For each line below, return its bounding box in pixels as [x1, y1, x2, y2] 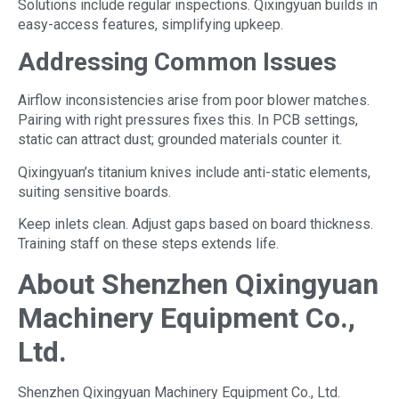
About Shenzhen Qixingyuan [18, 266, 379, 301]
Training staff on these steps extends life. [18, 235, 279, 253]
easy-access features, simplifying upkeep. [18, 16, 283, 34]
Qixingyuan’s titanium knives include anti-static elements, [18, 163, 370, 181]
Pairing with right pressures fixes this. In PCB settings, [18, 111, 358, 129]
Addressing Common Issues [18, 47, 337, 77]
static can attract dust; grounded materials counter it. [18, 131, 342, 149]
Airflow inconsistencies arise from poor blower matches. [18, 92, 370, 110]
